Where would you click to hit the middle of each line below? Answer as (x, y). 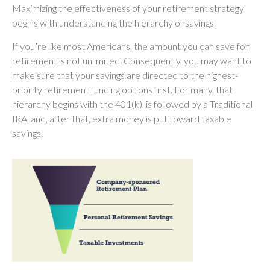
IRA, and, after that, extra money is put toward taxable (122, 118)
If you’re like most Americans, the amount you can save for (130, 46)
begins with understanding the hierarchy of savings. (114, 22)
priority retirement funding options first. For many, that (122, 89)
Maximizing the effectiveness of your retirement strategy (128, 8)
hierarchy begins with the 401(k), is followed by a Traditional (132, 104)
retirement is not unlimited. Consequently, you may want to (132, 60)
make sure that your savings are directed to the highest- (125, 75)
